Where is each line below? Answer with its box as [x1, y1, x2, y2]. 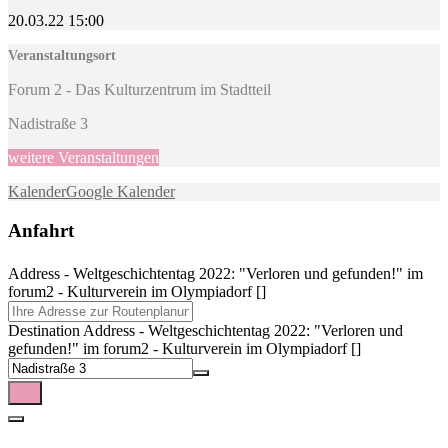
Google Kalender [66, 182, 175, 200]
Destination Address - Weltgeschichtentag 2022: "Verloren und [8, 322, 403, 340]
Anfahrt [8, 219, 74, 241]
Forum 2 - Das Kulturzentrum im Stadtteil [8, 80, 271, 98]
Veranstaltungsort [8, 47, 116, 63]
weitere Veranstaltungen [8, 148, 159, 166]
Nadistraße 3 [8, 114, 88, 132]
